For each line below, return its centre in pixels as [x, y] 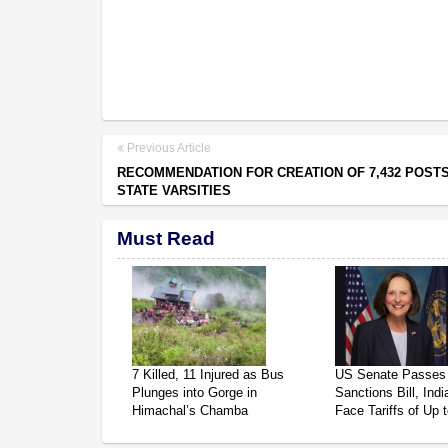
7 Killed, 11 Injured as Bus [208, 374]
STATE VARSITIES [174, 190]
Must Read [166, 238]
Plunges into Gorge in [194, 392]
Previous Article [167, 147]
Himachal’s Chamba [190, 410]
